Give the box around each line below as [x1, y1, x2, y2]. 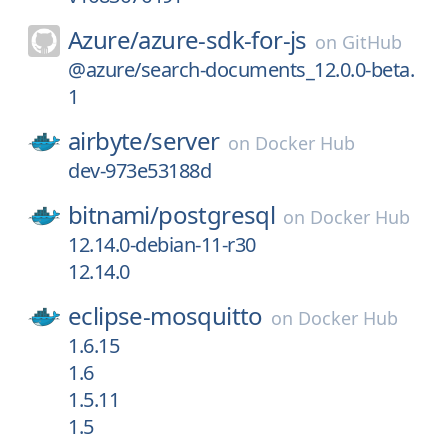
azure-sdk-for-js [138, 23, 307, 56]
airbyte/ [68, 124, 152, 157]
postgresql [158, 198, 276, 231]
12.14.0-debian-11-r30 [68, 231, 256, 258]
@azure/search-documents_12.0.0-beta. [68, 56, 414, 83]
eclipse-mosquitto [68, 299, 263, 332]
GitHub [341, 30, 402, 54]
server [151, 124, 220, 157]
